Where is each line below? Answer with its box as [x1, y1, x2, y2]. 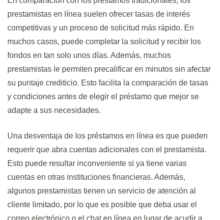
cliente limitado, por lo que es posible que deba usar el [7, 200, 197, 209]
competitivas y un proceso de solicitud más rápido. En [7, 23, 194, 32]
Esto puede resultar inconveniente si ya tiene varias [7, 159, 187, 167]
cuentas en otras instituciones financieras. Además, [7, 172, 185, 181]
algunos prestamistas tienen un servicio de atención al [7, 186, 196, 195]
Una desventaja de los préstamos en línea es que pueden [7, 131, 208, 140]
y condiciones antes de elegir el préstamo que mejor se [7, 92, 199, 101]
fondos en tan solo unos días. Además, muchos [7, 51, 171, 59]
